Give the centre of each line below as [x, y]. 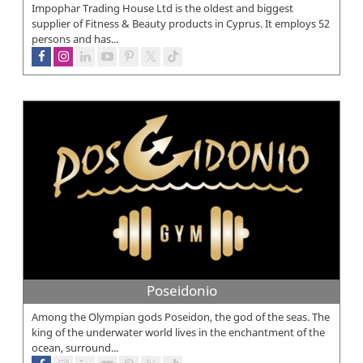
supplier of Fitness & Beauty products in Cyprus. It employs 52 [181, 23]
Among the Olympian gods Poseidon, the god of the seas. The [181, 316]
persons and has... [75, 38]
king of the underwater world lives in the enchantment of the [178, 332]
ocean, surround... [75, 347]
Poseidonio [181, 290]
